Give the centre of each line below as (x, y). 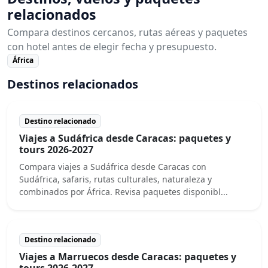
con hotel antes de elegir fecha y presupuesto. (112, 47)
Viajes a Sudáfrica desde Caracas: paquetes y (125, 138)
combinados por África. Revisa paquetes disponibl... (124, 191)
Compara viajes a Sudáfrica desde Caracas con (113, 166)
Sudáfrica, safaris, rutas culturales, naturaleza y (115, 179)
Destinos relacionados (73, 84)
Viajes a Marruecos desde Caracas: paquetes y (128, 256)
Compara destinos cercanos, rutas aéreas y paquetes (127, 33)
